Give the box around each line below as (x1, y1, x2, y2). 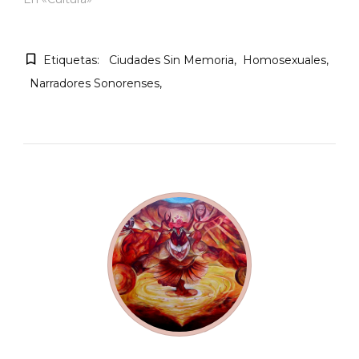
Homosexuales (243, 53, 326, 68)
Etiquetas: (43, 53, 99, 68)
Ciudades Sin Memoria (109, 53, 234, 68)
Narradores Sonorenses (30, 76, 159, 91)
